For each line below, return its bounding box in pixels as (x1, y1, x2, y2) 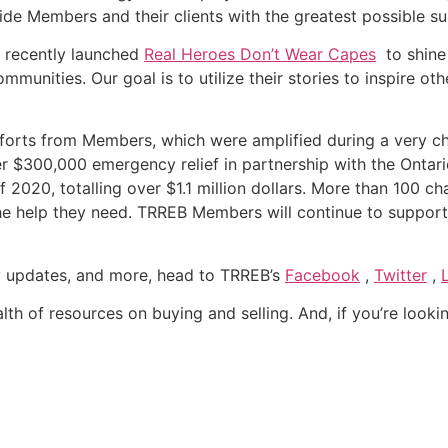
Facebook (285, 264, 360, 285)
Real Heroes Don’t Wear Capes (144, 44, 376, 64)
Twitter (374, 264, 427, 285)
